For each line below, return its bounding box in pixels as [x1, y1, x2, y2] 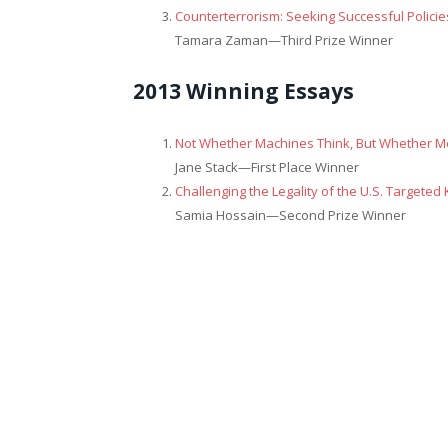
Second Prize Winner [279, 205, 406, 224]
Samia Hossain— [175, 205, 279, 224]
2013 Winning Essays [133, 76, 354, 105]
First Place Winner [251, 157, 359, 176]
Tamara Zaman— [175, 30, 281, 49]
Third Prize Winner [281, 30, 393, 49]
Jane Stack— [175, 157, 251, 176]
